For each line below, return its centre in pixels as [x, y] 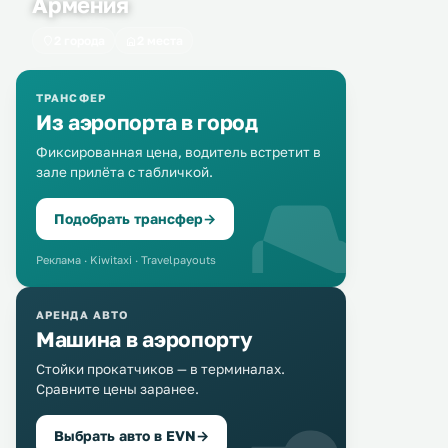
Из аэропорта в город [147, 122]
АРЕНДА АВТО [82, 314]
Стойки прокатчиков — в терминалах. [160, 369]
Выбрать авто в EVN [125, 435]
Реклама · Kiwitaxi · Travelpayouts [126, 259]
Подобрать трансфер [128, 218]
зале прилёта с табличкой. [124, 172]
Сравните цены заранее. [117, 389]
